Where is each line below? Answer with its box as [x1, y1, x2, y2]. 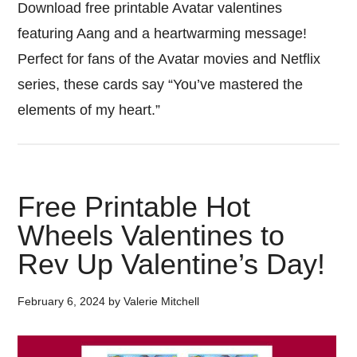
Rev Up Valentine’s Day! [18, 248, 326, 280]
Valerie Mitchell [124, 295, 200, 308]
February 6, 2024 [18, 295, 106, 308]
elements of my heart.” [18, 102, 161, 118]
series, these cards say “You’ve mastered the [18, 76, 304, 92]
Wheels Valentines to [18, 219, 285, 252]
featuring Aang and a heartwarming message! [18, 25, 308, 41]
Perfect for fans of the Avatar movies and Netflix [18, 51, 321, 67]
